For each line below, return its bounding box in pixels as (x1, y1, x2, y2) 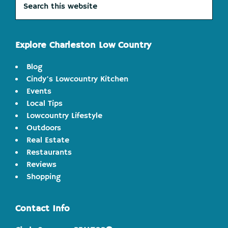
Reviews (26, 160, 56, 170)
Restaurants (26, 148, 72, 158)
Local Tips (26, 99, 63, 109)
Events (26, 87, 51, 97)
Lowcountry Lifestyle (26, 111, 102, 122)
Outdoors (26, 123, 61, 134)
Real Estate (26, 135, 69, 146)
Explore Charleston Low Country (15, 40, 151, 51)
